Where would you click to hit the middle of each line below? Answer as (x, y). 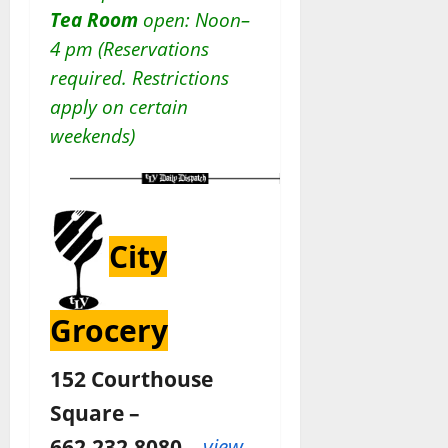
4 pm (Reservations (129, 48)
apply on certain (119, 106)
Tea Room (94, 19)
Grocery (109, 330)
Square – (95, 412)
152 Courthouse (131, 378)
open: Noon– (194, 19)
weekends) (92, 135)
